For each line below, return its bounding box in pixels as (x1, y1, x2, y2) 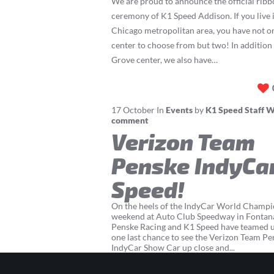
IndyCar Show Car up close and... (111, 242, 235, 253)
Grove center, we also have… (111, 54, 218, 65)
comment (111, 115, 149, 125)
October (123, 105, 155, 115)
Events (166, 105, 193, 115)
